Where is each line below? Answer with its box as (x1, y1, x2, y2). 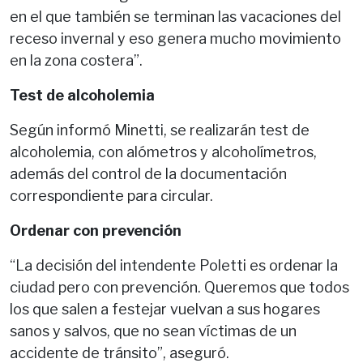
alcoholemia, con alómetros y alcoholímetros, (10, 143, 317, 160)
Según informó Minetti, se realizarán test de (10, 121, 310, 139)
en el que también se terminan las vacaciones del (10, 7, 341, 25)
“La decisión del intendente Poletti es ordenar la (10, 256, 338, 274)
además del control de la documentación (10, 164, 287, 182)
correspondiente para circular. (10, 186, 213, 204)
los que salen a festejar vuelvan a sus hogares (10, 300, 320, 318)
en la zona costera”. (10, 51, 143, 69)
